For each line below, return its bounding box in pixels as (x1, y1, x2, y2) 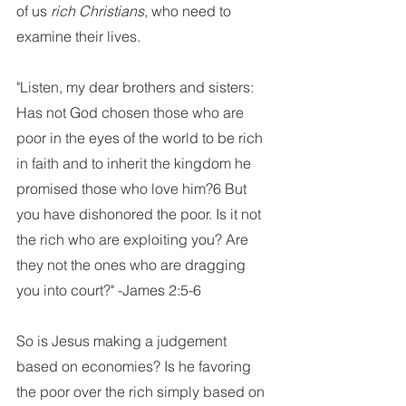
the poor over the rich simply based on (16, 382, 268, 401)
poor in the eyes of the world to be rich (16, 129, 266, 147)
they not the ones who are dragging (16, 256, 249, 274)
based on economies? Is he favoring (16, 357, 255, 375)
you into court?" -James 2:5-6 (16, 281, 201, 299)
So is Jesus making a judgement (16, 332, 230, 350)
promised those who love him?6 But (16, 179, 250, 198)
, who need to (144, 2, 235, 20)
